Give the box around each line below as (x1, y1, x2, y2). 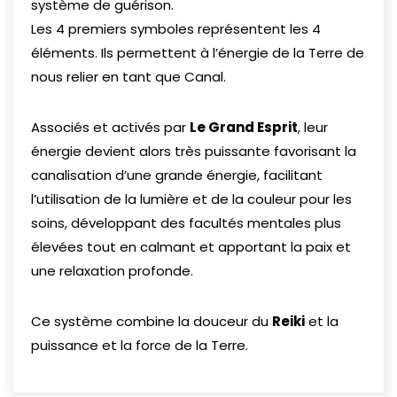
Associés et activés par (31, 117, 190, 136)
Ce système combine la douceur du (31, 311, 272, 331)
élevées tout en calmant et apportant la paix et (31, 237, 351, 256)
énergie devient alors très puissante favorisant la (31, 141, 356, 160)
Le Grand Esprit (190, 117, 298, 136)
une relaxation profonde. (31, 261, 193, 280)
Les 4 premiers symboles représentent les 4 (31, 19, 321, 38)
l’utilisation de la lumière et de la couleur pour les (31, 189, 352, 208)
